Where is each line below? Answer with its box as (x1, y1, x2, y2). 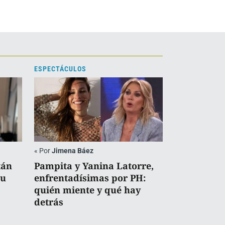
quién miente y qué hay (34, 183, 141, 196)
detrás (34, 195, 63, 208)
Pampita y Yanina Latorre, (34, 159, 154, 172)
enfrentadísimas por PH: (34, 171, 146, 184)
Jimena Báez (52, 146, 93, 155)
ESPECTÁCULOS (34, 64, 86, 73)
